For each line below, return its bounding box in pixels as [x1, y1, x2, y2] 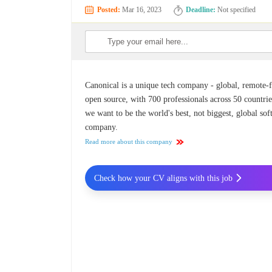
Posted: [97, 5, 121, 15]
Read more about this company [85, 138, 173, 146]
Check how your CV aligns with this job [93, 173, 233, 183]
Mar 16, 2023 [120, 5, 162, 15]
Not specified [216, 5, 256, 15]
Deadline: [186, 5, 216, 15]
